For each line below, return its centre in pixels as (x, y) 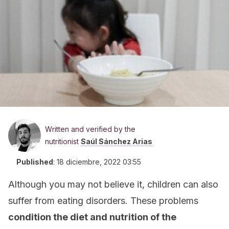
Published (35, 162)
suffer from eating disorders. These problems (103, 201)
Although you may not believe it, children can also (113, 184)
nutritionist (63, 141)
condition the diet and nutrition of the (92, 217)
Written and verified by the (90, 129)
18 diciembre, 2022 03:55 (99, 162)
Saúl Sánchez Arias (117, 141)
